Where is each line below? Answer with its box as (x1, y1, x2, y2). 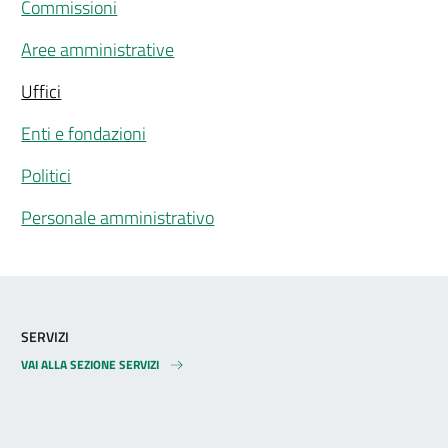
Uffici (21, 77, 62, 105)
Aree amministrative (21, 35, 175, 63)
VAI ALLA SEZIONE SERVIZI (21, 354, 160, 374)
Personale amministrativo (21, 203, 215, 231)
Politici (21, 161, 72, 189)
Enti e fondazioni (21, 119, 147, 147)
